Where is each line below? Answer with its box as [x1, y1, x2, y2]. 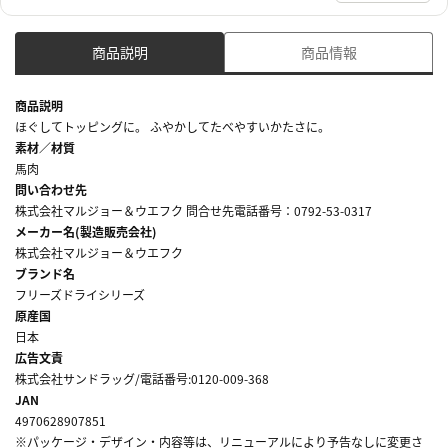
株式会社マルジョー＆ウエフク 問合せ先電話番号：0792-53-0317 [15, 201, 372, 219]
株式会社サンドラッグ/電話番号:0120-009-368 [15, 369, 269, 387]
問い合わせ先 [15, 180, 87, 198]
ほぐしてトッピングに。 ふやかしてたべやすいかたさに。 [15, 117, 330, 135]
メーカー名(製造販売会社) [15, 222, 157, 240]
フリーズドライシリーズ [15, 285, 145, 303]
